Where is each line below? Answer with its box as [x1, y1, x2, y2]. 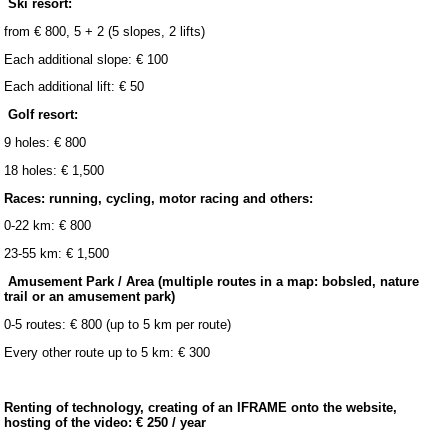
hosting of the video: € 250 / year [4, 415, 207, 431]
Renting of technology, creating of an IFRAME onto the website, [4, 400, 398, 416]
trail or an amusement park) [4, 288, 176, 304]
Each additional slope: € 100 [4, 51, 169, 67]
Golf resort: [8, 107, 79, 123]
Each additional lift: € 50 [4, 79, 145, 95]
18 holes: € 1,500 [4, 162, 105, 178]
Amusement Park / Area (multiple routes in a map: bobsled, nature [8, 273, 420, 289]
